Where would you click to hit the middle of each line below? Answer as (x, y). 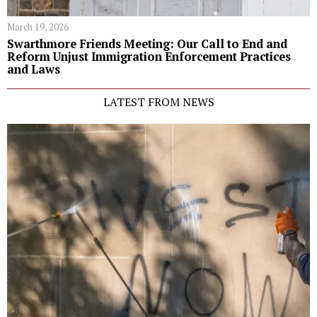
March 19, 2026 (38, 27)
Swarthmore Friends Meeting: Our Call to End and (147, 44)
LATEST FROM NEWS (158, 102)
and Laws (34, 69)
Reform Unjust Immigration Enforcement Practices (149, 56)
